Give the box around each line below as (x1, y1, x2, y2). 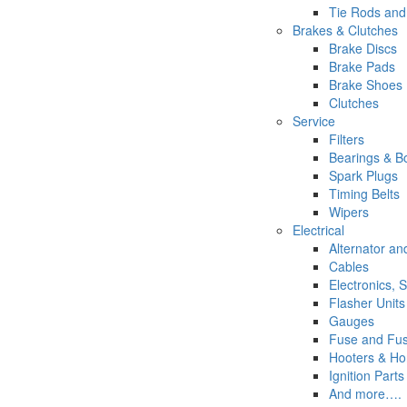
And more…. (329, 384, 402, 402)
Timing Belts (329, 184, 400, 203)
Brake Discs (329, 39, 397, 57)
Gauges (329, 312, 374, 330)
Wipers (329, 203, 369, 221)
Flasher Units (329, 293, 405, 312)
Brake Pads (329, 57, 395, 75)
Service (293, 112, 335, 130)
